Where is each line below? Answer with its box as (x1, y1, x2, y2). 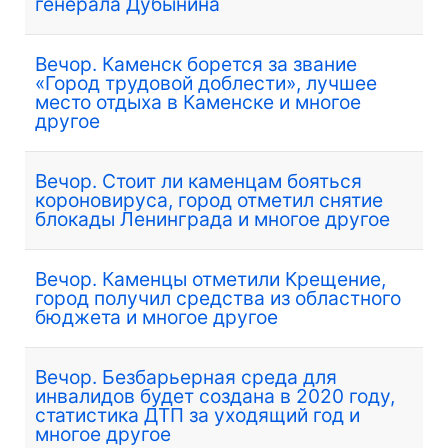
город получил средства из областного (35, 285, 401, 310)
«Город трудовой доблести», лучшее (35, 70, 377, 95)
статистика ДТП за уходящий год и (35, 402, 360, 427)
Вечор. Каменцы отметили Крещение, (35, 266, 386, 291)
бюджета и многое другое (35, 304, 278, 329)
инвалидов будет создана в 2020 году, (35, 383, 395, 408)
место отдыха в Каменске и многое (35, 89, 361, 114)
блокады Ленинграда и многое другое (35, 206, 390, 231)
